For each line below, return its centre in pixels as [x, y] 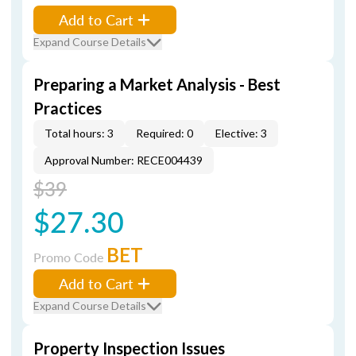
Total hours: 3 [79, 133]
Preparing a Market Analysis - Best [157, 84]
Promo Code [70, 257]
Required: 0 [164, 133]
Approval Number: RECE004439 [124, 160]
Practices [68, 108]
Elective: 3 [241, 133]
